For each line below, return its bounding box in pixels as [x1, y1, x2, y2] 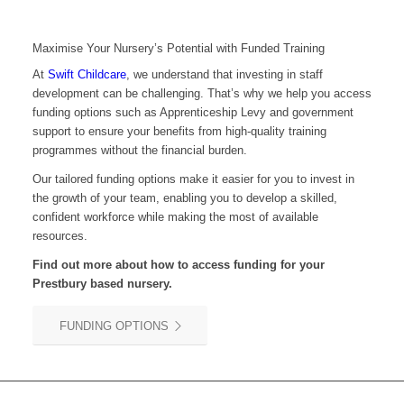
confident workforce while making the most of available [32, 210, 318, 225]
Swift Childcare [47, 68, 126, 82]
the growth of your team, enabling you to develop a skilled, [32, 191, 337, 206]
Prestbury [32, 277, 90, 291]
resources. [32, 229, 87, 243]
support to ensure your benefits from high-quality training [32, 124, 326, 139]
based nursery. [89, 277, 172, 291]
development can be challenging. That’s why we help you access [32, 87, 372, 101]
